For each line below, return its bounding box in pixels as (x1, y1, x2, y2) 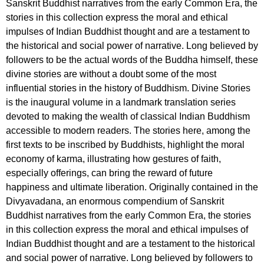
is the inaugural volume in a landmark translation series (6, 97, 236, 107)
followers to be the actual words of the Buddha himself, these (6, 54, 258, 65)
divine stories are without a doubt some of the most (6, 68, 216, 79)
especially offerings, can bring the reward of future (6, 167, 213, 178)
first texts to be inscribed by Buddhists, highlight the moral (6, 139, 245, 150)
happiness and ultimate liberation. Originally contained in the (6, 181, 258, 192)
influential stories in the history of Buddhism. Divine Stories (6, 82, 250, 93)
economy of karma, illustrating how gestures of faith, (6, 153, 221, 164)
